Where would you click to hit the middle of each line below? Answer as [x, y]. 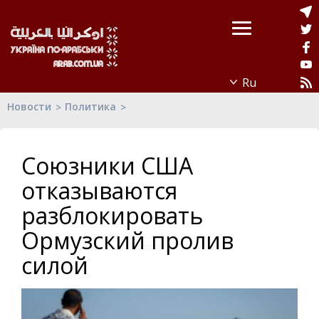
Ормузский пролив [127, 240]
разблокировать [112, 215]
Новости [29, 106]
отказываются [99, 190]
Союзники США [107, 166]
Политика [90, 106]
